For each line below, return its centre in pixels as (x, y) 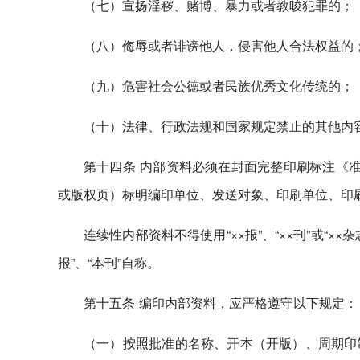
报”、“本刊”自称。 (109, 262)
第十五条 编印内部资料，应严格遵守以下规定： (221, 303)
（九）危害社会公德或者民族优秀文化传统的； (219, 86)
